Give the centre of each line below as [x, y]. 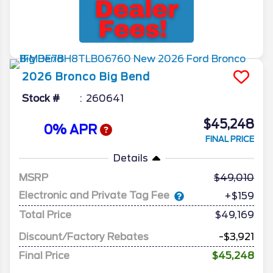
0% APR [72, 130]
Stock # [41, 98]
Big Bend [125, 76]
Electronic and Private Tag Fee [94, 196]
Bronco [76, 76]
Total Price [45, 214]
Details [130, 158]
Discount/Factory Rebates [84, 236]
